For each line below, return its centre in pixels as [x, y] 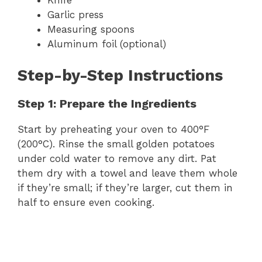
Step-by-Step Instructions [120, 76]
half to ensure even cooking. [86, 203]
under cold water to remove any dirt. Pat [117, 159]
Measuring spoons [91, 29]
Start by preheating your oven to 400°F [113, 130]
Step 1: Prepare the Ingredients [107, 104]
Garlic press [75, 14]
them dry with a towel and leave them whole [127, 173]
